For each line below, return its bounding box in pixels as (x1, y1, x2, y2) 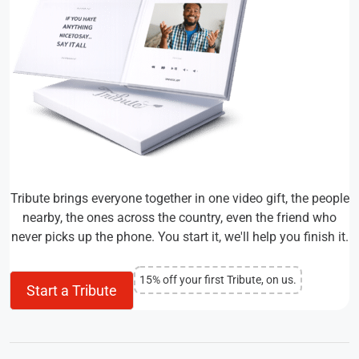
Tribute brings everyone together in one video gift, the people (10, 190, 349, 206)
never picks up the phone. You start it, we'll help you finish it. (10, 228, 349, 244)
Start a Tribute (26, 281, 117, 299)
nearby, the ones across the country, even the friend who (22, 209, 337, 225)
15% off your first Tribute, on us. (139, 273, 296, 287)
